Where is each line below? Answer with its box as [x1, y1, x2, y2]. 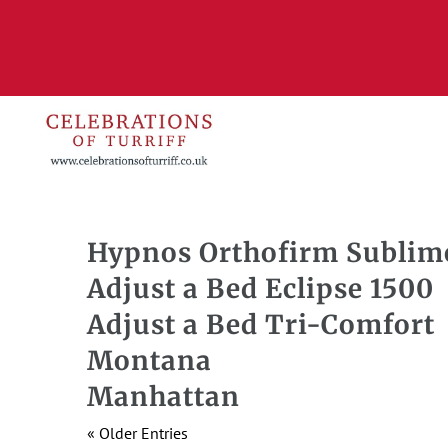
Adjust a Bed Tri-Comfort [87, 308, 435, 341]
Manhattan [87, 380, 240, 413]
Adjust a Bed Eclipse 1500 [87, 272, 434, 305]
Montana [87, 344, 212, 377]
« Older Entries [87, 423, 188, 443]
